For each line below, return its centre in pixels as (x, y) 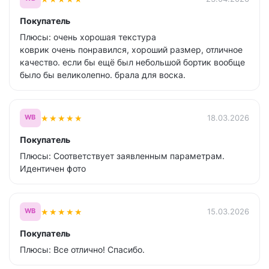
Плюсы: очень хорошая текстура (88, 37)
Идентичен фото (53, 168)
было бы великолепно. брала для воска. (103, 75)
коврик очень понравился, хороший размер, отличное (131, 50)
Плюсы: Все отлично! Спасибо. (82, 249)
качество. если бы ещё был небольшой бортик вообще (132, 62)
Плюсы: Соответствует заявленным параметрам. (122, 156)
